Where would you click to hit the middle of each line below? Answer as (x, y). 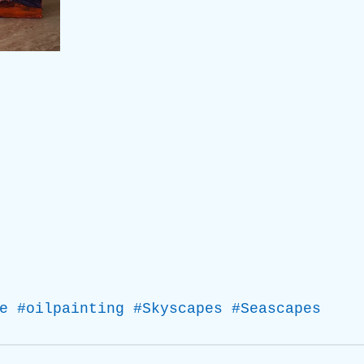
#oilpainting (71, 309)
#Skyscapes (178, 309)
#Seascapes (276, 309)
